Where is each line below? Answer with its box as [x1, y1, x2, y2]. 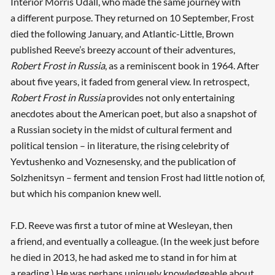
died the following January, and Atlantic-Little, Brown [10, 28, 234, 40]
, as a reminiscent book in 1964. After [104, 60, 259, 72]
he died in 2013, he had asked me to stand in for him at [10, 251, 237, 263]
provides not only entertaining [104, 91, 234, 104]
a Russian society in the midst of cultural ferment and [10, 123, 232, 136]
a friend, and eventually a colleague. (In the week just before [10, 235, 259, 247]
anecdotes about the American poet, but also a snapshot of [10, 107, 257, 120]
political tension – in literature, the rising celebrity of [10, 139, 229, 152]
